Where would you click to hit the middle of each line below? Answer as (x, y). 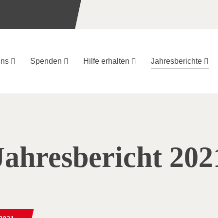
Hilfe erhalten (106, 61)
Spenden (46, 61)
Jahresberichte (176, 61)
